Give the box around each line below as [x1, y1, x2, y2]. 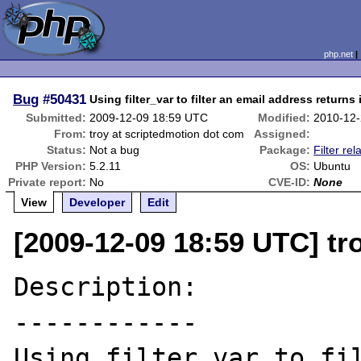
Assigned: [254, 127, 311, 140]
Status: [47, 143, 87, 156]
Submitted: [26, 111, 87, 124]
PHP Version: [15, 160, 87, 172]
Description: [14, 272, 198, 301]
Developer [69, 196, 126, 209]
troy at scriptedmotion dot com [89, 127, 245, 140]
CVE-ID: [268, 176, 311, 189]
